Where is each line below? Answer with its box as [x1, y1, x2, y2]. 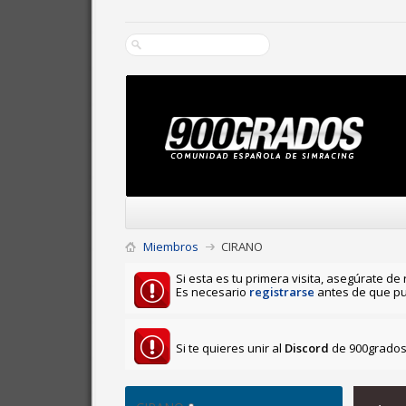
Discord [285, 340, 329, 356]
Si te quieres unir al [176, 340, 285, 356]
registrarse [249, 284, 314, 300]
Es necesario [176, 284, 249, 300]
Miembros [143, 238, 198, 255]
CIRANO [221, 238, 263, 255]
